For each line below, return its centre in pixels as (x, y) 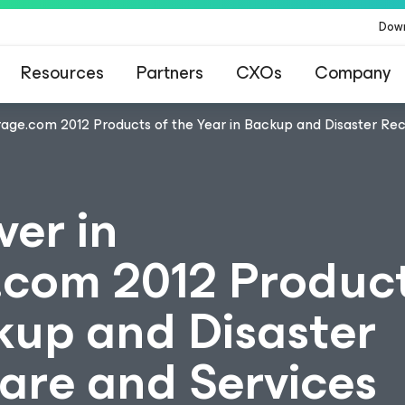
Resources (62, 73)
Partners (170, 73)
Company (353, 73)
